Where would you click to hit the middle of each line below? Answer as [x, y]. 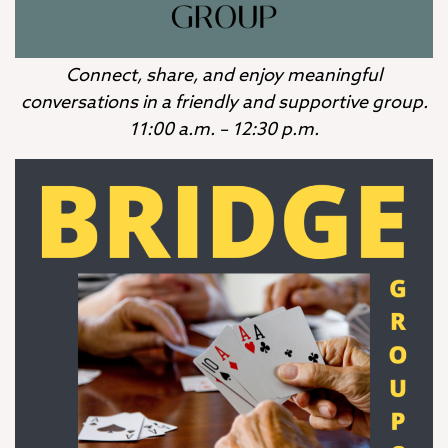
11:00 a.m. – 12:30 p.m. [224, 130]
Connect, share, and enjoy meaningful [224, 76]
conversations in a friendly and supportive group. [224, 103]
